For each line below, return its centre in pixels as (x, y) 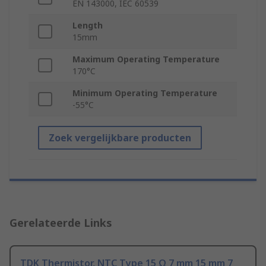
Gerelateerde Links (61, 223)
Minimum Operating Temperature (145, 93)
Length (88, 26)
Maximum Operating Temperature (146, 59)
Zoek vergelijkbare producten (120, 138)
